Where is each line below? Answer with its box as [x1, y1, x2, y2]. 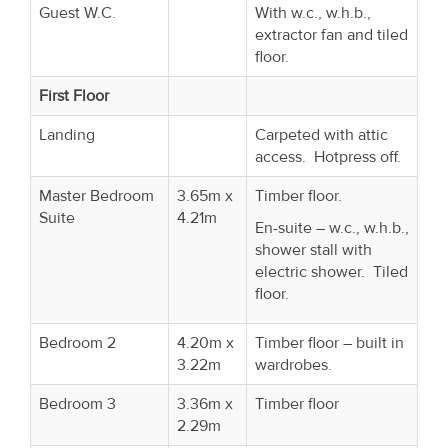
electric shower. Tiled [255, 261, 408, 282]
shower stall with [255, 239, 372, 260]
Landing [39, 124, 95, 145]
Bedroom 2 [39, 332, 116, 353]
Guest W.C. [39, 2, 116, 23]
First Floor [39, 85, 109, 106]
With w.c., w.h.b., [255, 2, 371, 23]
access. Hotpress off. [255, 146, 401, 167]
